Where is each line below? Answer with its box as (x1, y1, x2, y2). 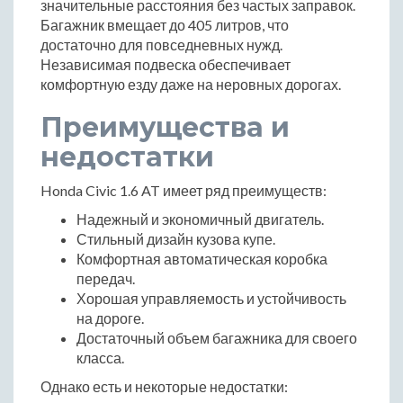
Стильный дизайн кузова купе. (76, 230, 275, 248)
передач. (76, 270, 135, 288)
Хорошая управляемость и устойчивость (76, 290, 346, 308)
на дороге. (76, 309, 144, 327)
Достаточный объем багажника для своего (76, 329, 357, 347)
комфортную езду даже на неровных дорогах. (40, 76, 341, 94)
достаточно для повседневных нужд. (40, 36, 282, 54)
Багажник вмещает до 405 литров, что (40, 16, 289, 34)
